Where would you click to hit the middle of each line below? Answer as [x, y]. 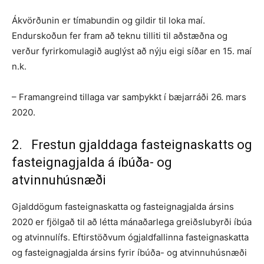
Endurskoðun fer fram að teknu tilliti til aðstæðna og [120, 35]
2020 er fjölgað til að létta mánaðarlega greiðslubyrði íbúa [132, 222]
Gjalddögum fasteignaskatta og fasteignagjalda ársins [123, 206]
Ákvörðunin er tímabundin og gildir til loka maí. [108, 20]
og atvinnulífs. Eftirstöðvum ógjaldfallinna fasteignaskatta [130, 237]
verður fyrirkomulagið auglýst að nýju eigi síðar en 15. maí [132, 51]
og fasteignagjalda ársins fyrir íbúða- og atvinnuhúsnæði [129, 252]
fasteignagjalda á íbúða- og [92, 162]
